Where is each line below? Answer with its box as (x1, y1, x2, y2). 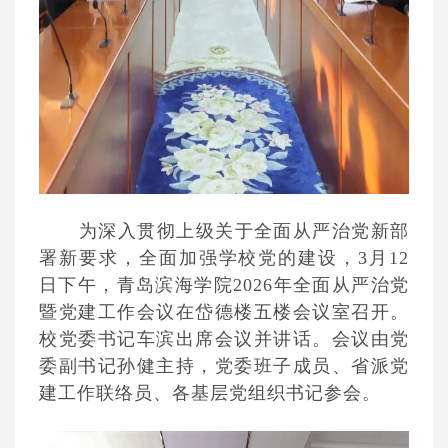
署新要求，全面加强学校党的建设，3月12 (39, 248, 409, 268)
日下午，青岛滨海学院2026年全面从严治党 (39, 275, 409, 295)
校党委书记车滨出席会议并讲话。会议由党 (39, 329, 409, 349)
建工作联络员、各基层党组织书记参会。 (39, 383, 381, 403)
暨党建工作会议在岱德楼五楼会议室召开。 (39, 302, 409, 322)
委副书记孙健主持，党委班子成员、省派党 (39, 356, 409, 376)
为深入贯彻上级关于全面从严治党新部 (79, 221, 409, 241)
